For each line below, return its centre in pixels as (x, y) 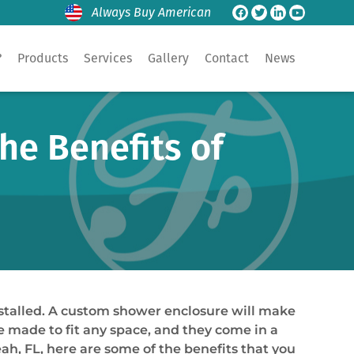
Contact (227, 58)
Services (108, 58)
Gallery (168, 58)
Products (43, 58)
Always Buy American (151, 12)
